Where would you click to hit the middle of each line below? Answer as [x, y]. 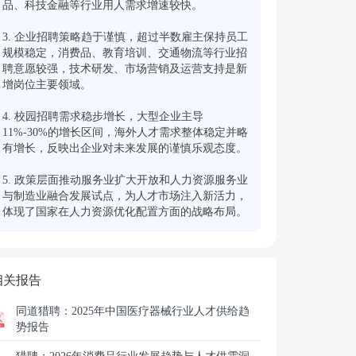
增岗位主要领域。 [47, 85]
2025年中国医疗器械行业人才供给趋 [161, 311]
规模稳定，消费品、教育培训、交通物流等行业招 [125, 53]
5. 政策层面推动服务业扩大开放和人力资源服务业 [125, 180]
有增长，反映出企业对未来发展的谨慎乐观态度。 [125, 148]
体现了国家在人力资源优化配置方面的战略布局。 [125, 212]
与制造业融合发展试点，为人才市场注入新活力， [125, 196]
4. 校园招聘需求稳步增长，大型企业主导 [103, 116]
